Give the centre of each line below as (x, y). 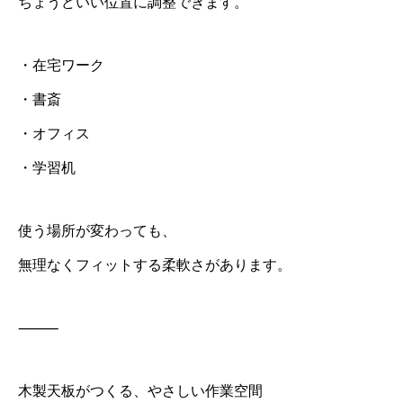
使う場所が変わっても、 (97, 231)
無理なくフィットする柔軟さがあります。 (155, 265)
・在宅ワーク (61, 65)
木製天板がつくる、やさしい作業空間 (140, 391)
